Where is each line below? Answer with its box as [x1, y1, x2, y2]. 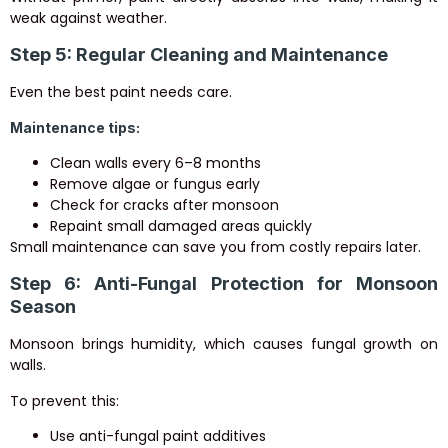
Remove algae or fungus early [50, 173, 260, 194]
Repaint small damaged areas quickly [50, 215, 312, 236]
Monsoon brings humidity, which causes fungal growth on [10, 334, 438, 355]
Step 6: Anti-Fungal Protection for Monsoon [10, 273, 438, 295]
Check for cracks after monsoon [50, 194, 279, 215]
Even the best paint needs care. [10, 82, 232, 103]
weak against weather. [10, 8, 167, 29]
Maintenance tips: [10, 118, 140, 136]
